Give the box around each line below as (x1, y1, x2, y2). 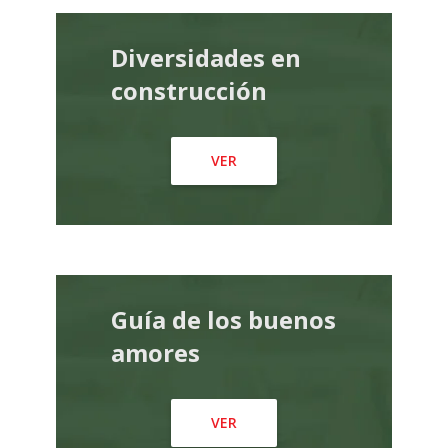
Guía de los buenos (111, 303, 337, 336)
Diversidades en (111, 41, 302, 74)
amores (111, 336, 201, 369)
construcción (111, 74, 268, 107)
